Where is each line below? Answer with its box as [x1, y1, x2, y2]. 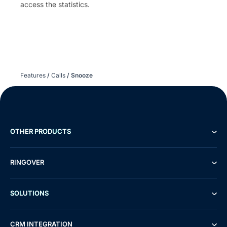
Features [20, 71, 46, 79]
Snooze [69, 71, 93, 79]
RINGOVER [10, 158, 44, 166]
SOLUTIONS [10, 188, 49, 197]
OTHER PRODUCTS [10, 127, 71, 135]
